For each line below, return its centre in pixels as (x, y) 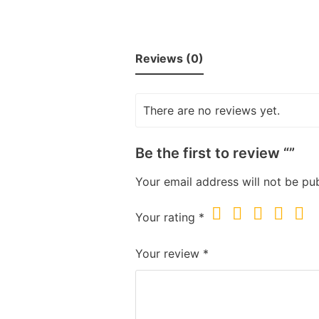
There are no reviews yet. (211, 110)
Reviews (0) (169, 58)
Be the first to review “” (215, 153)
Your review (169, 253)
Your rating (167, 218)
